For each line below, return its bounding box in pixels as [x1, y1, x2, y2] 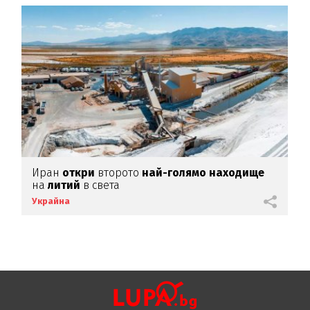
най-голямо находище [142, 166, 265, 180]
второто [98, 166, 143, 180]
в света [83, 179, 120, 192]
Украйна [32, 196, 71, 207]
